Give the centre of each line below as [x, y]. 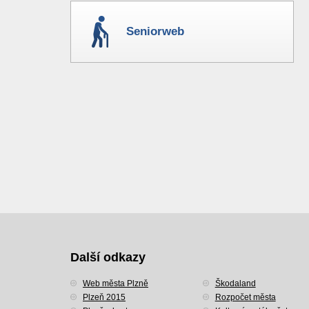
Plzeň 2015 [104, 297]
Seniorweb [155, 31]
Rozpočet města [245, 297]
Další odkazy [108, 257]
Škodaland [235, 283]
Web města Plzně [116, 283]
